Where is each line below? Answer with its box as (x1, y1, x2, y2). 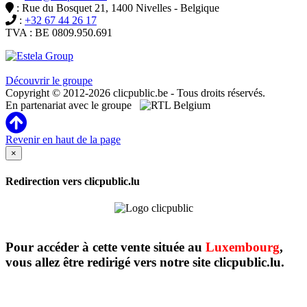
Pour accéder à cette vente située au (5, 239, 206, 254)
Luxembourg (206, 239, 280, 254)
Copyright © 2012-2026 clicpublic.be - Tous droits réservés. (5, 87, 265, 99)
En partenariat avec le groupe (5, 99, 140, 112)
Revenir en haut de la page (5, 134, 121, 146)
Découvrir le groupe (5, 75, 93, 87)
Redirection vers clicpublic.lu (5, 175, 140, 187)
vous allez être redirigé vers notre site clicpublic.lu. (5, 254, 284, 269)
